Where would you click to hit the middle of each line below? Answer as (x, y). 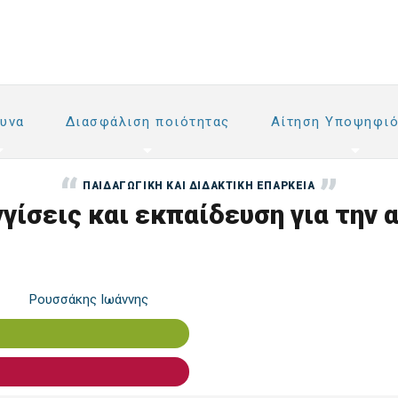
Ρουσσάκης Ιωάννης (88, 299)
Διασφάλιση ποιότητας (147, 122)
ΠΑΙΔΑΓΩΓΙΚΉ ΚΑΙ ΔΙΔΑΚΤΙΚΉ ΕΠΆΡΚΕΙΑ (199, 186)
